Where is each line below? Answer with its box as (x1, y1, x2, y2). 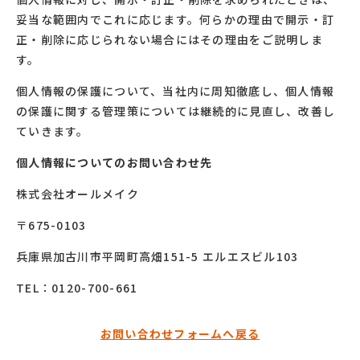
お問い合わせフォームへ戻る (100, 325, 260, 342)
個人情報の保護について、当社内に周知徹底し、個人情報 (16, 83, 335, 99)
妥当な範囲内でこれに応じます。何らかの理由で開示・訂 (16, 11, 335, 27)
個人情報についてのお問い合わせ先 (16, 154, 213, 170)
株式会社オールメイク (16, 186, 139, 202)
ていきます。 (16, 123, 89, 139)
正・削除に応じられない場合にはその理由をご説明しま (16, 31, 323, 47)
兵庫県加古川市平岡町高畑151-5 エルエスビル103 (16, 248, 299, 264)
